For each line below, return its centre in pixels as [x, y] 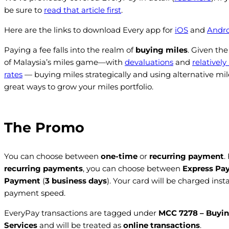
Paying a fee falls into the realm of [70, 50]
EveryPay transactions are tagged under [81, 213]
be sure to [24, 10]
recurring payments [43, 168]
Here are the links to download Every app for [89, 30]
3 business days [76, 180]
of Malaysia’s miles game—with [64, 62]
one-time [120, 156]
